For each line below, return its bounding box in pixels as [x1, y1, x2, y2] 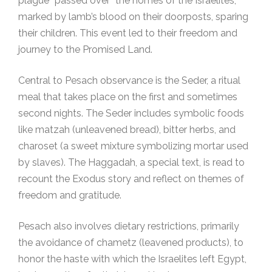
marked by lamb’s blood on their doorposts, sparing [18, 11, 248, 22]
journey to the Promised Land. [18, 44, 152, 55]
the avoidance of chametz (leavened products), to [18, 237, 243, 248]
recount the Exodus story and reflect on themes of [18, 173, 244, 185]
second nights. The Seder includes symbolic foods [18, 107, 244, 119]
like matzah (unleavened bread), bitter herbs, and [18, 124, 236, 135]
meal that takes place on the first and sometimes [18, 91, 237, 103]
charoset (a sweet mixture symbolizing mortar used [18, 140, 248, 152]
